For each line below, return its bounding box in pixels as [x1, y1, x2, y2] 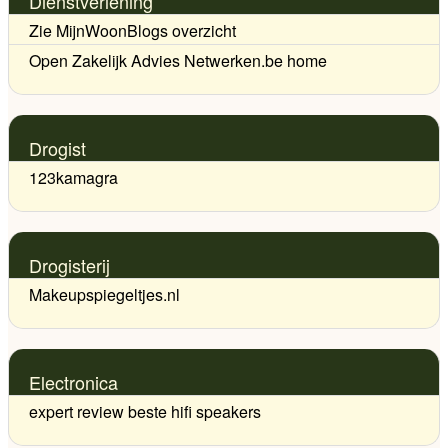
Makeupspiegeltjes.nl [29, 282, 180, 306]
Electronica [29, 368, 118, 395]
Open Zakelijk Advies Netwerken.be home [29, 48, 327, 72]
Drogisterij [29, 251, 110, 278]
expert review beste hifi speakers [29, 399, 261, 423]
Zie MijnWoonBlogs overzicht [29, 18, 236, 42]
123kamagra [29, 165, 118, 189]
